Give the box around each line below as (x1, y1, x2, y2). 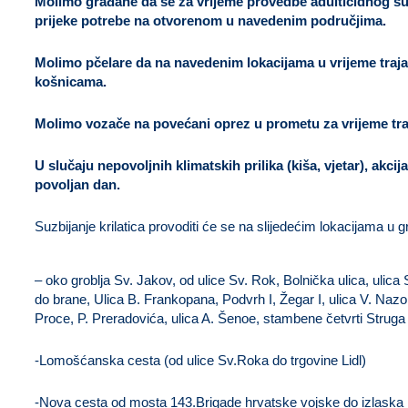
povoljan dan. (35, 177, 120, 192)
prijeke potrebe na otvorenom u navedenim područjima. (35, 13, 386, 28)
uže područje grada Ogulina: (35, 259, 146, 270)
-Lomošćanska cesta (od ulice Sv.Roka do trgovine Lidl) (35, 352, 366, 368)
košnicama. (35, 74, 107, 89)
